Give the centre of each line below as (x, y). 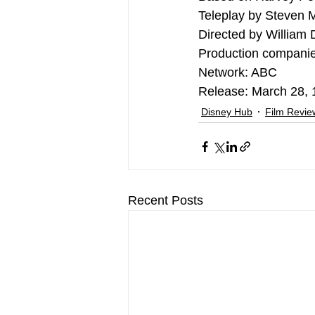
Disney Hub (227, 111)
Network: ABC (238, 73)
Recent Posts (166, 201)
